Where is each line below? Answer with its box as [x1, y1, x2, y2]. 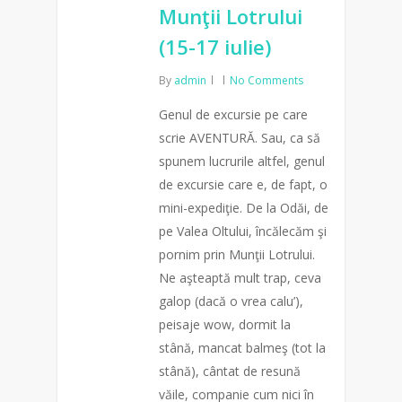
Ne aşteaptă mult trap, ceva [159, 268, 321, 286]
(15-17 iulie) [159, 32, 271, 60]
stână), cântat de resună [159, 362, 301, 380]
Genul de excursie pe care [159, 105, 308, 123]
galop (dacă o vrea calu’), [159, 292, 303, 310]
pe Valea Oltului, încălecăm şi [159, 222, 327, 240]
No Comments [230, 72, 303, 88]
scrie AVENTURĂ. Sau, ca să [159, 128, 320, 146]
